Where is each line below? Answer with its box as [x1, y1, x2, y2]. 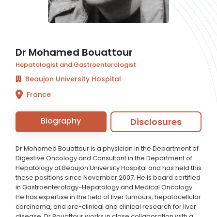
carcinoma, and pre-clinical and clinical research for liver [15, 202, 196, 212]
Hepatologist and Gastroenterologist [15, 60, 136, 70]
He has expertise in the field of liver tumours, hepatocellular [15, 192, 201, 202]
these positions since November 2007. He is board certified [15, 173, 201, 183]
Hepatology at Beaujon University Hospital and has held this [15, 163, 201, 173]
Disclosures [130, 116, 182, 128]
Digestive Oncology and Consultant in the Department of [15, 154, 192, 163]
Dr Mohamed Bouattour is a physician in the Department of [15, 144, 199, 154]
